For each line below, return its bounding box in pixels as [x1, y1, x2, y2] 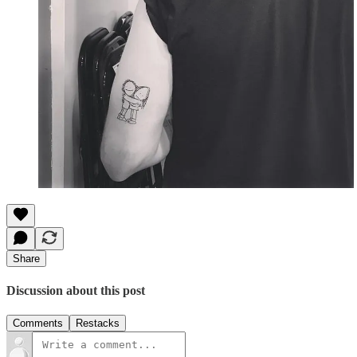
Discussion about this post [6, 283, 145, 297]
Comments [13, 317, 63, 330]
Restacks [76, 317, 120, 330]
